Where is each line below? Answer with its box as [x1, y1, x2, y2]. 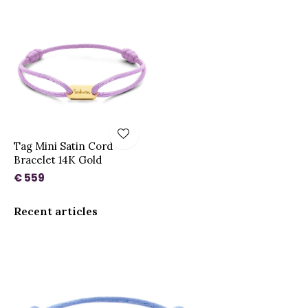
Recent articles [14, 203, 98, 218]
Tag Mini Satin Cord [14, 139, 113, 153]
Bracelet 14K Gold [14, 153, 102, 166]
